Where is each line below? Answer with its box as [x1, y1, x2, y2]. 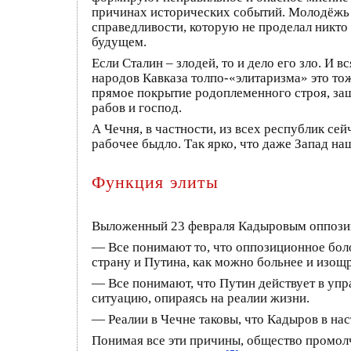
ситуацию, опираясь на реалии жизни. [92, 290, 309, 306]
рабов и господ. [92, 100, 182, 115]
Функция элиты [92, 172, 219, 192]
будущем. [92, 34, 147, 49]
